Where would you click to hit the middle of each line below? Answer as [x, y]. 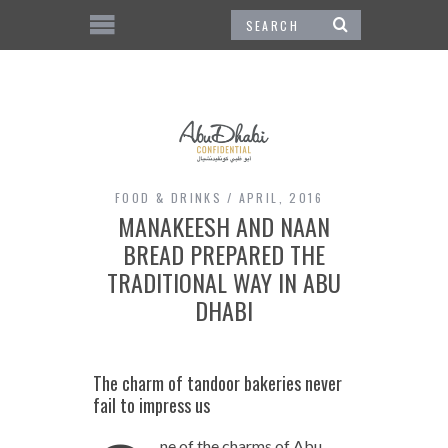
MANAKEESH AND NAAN [224, 225]
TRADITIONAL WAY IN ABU [224, 281]
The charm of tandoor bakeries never [217, 382]
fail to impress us [151, 404]
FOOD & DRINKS [168, 197]
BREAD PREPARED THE [224, 253]
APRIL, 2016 [280, 197]
